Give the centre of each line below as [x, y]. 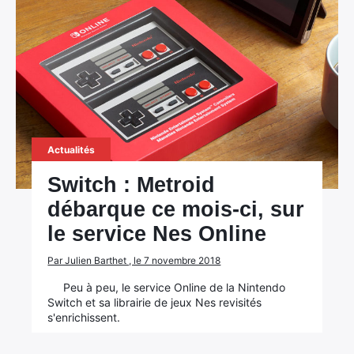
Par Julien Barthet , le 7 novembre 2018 [134, 260]
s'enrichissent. [84, 317]
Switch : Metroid [132, 185]
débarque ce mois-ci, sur [176, 209]
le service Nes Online [157, 234]
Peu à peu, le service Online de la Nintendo [175, 287]
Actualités [72, 150]
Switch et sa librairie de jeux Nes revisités [155, 302]
